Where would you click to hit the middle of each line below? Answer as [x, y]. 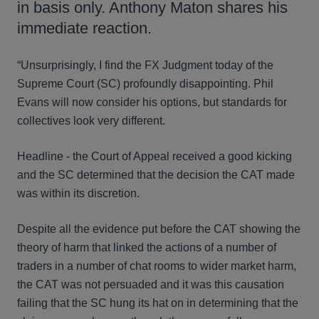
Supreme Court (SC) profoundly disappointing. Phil [145, 84]
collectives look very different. [91, 121]
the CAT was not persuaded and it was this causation [151, 284]
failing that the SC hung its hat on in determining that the [158, 303]
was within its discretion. [78, 193]
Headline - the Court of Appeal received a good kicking [155, 156]
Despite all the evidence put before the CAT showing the [159, 229]
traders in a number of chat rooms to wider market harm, [157, 266]
